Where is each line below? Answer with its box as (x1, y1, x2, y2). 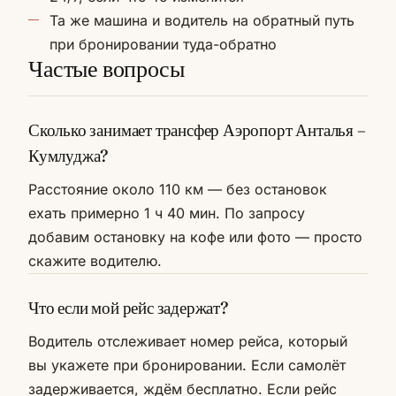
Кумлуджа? (28, 145, 109, 167)
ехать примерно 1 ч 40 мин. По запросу (28, 204, 305, 223)
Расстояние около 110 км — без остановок (28, 180, 327, 199)
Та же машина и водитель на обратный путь (49, 11, 354, 30)
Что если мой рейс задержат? (28, 297, 228, 319)
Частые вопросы (28, 55, 185, 84)
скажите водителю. (28, 252, 162, 270)
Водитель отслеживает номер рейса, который (28, 332, 347, 351)
